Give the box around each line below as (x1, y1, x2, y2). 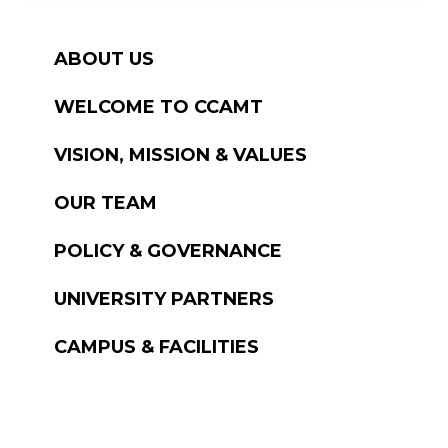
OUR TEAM (54, 191, 157, 214)
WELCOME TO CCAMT (54, 95, 263, 118)
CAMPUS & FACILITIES (54, 335, 259, 358)
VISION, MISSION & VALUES (54, 143, 307, 166)
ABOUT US (54, 47, 154, 70)
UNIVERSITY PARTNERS (54, 287, 274, 310)
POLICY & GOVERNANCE (54, 239, 282, 262)
